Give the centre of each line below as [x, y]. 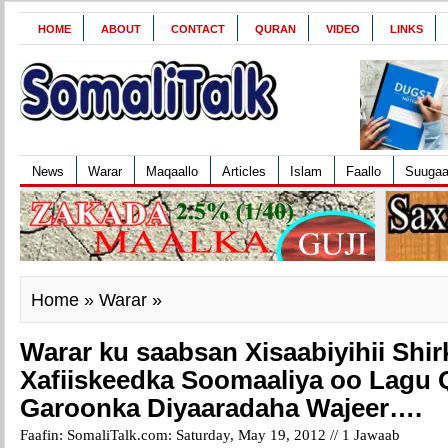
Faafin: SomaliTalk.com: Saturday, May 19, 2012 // [181, 434]
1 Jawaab [371, 434]
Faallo [363, 171]
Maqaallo [172, 171]
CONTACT [198, 29]
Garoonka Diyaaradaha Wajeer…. [221, 408]
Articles [244, 171]
